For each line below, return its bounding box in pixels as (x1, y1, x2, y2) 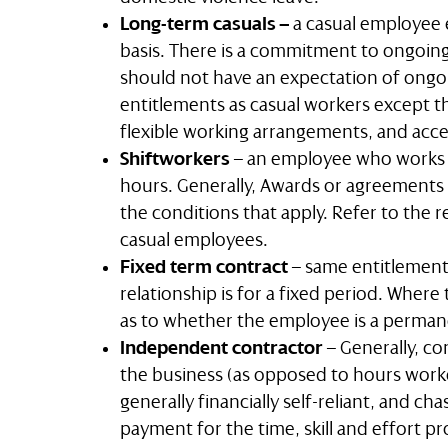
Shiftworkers (120, 148, 230, 169)
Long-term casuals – (120, 13, 293, 34)
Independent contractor (120, 337, 323, 358)
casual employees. (120, 229, 268, 250)
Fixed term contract (120, 256, 288, 277)
